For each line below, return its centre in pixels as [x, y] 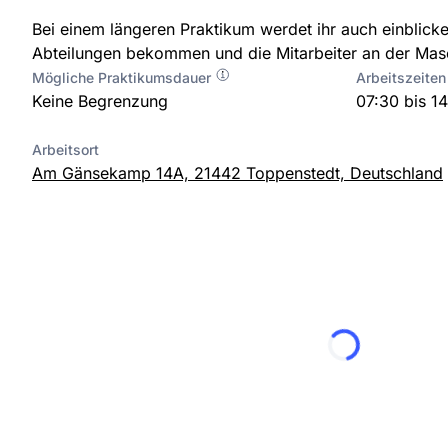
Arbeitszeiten [401, 77]
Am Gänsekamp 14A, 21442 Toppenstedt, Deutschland [237, 172]
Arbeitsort [65, 149]
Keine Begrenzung [100, 100]
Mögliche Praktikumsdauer [123, 77]
